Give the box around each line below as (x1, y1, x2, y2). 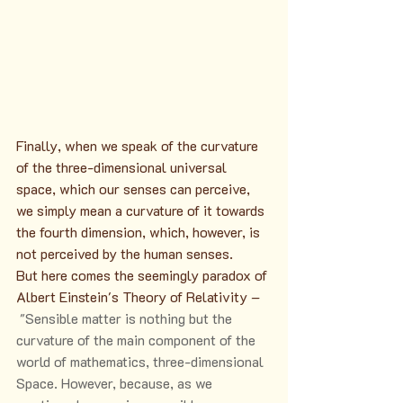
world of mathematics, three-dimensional (16, 352, 267, 372)
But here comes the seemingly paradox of (16, 265, 271, 285)
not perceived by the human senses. (16, 244, 233, 264)
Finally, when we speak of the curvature (16, 136, 262, 156)
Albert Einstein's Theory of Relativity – (16, 287, 264, 307)
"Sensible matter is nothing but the (16, 309, 236, 328)
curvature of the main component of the (16, 330, 259, 350)
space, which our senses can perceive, (16, 179, 254, 199)
